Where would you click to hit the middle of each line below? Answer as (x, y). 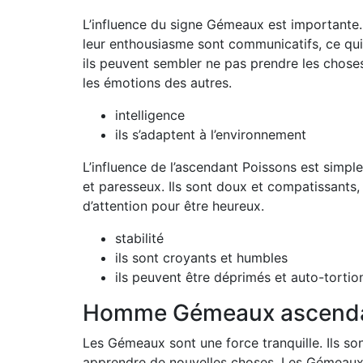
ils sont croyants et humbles (201, 258)
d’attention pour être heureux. (173, 206)
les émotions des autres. (157, 83)
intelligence (150, 115)
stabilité (139, 238)
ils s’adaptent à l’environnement (211, 135)
